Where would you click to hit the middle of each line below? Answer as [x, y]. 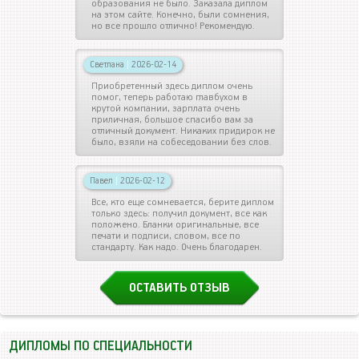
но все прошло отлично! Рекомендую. [173, 26]
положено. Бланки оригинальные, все [175, 224]
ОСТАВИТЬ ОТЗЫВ [179, 288]
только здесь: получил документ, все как [179, 213]
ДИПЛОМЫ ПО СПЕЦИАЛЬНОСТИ [101, 346]
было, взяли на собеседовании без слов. [182, 142]
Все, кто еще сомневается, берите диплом [183, 202]
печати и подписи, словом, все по [166, 236]
